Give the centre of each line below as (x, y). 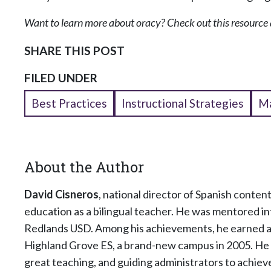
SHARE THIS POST (74, 51)
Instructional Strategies (183, 103)
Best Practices (69, 103)
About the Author (84, 167)
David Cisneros (61, 194)
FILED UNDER (61, 78)
